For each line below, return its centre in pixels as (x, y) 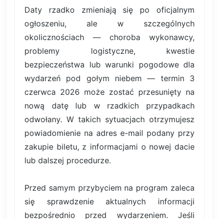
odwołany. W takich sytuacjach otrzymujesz (109, 120)
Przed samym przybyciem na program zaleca (109, 188)
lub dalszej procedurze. (68, 161)
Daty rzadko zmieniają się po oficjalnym (109, 10)
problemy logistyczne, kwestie (109, 51)
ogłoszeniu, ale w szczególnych (109, 24)
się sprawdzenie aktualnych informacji (109, 202)
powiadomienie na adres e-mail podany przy (109, 133)
